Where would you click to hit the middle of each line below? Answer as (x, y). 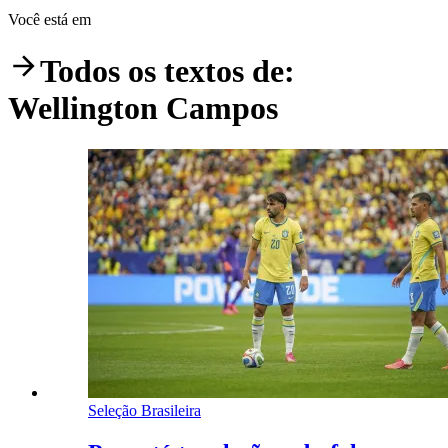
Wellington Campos (143, 108)
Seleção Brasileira (144, 410)
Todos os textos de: (167, 71)
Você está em (49, 19)
